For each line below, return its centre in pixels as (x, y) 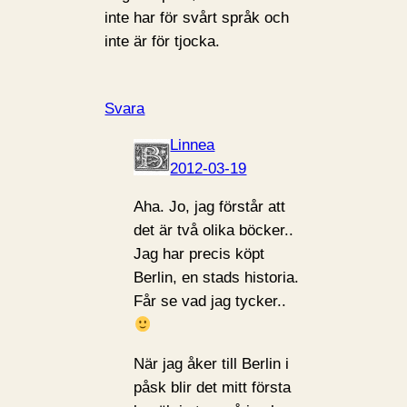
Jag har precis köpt (199, 254)
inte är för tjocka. (163, 42)
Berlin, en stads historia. (217, 278)
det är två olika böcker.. (214, 231)
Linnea (193, 144)
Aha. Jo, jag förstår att (210, 207)
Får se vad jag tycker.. (210, 302)
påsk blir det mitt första (213, 388)
